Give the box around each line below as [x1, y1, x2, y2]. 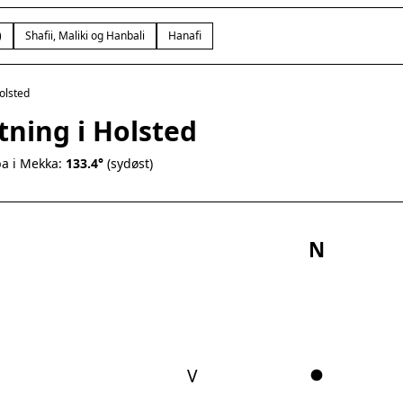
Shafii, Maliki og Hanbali [25, 28, 145, 43]
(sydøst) [103, 155, 153, 172]
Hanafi [168, 28, 201, 43]
